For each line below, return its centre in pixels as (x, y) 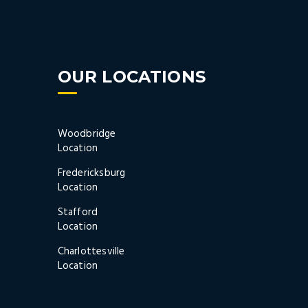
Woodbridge (87, 134)
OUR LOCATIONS (132, 77)
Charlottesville (91, 252)
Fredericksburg (91, 174)
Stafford (78, 213)
